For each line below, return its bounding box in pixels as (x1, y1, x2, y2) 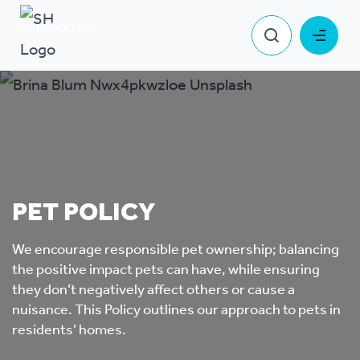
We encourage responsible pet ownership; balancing (12, 236, 339, 264)
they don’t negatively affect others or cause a (12, 276, 295, 304)
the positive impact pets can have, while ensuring (12, 256, 320, 284)
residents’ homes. (12, 317, 126, 344)
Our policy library (12, 15, 107, 40)
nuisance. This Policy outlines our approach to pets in (12, 297, 341, 324)
